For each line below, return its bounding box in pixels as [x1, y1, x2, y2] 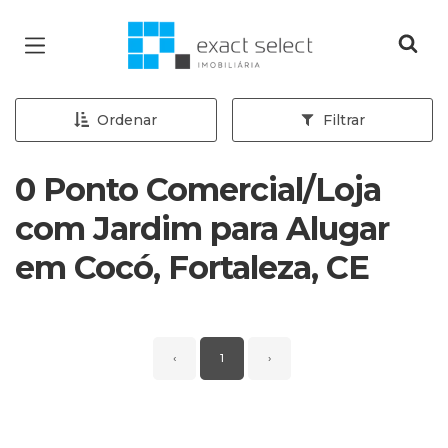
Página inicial [121, 18, 254, 42]
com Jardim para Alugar [15, 209, 389, 248]
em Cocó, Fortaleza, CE [15, 248, 369, 287]
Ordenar [97, 111, 158, 129]
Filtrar [322, 111, 365, 129]
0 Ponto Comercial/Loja [15, 170, 381, 209]
